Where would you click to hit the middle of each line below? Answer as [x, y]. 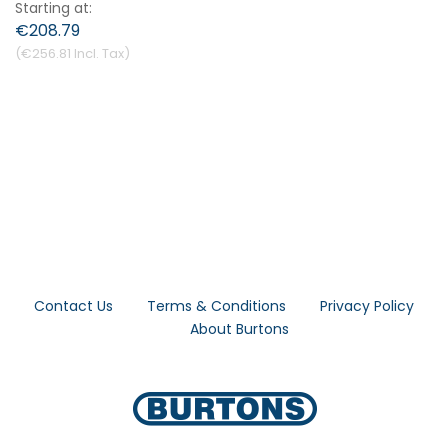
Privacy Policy [367, 305]
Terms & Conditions [216, 305]
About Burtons [239, 328]
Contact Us [73, 305]
